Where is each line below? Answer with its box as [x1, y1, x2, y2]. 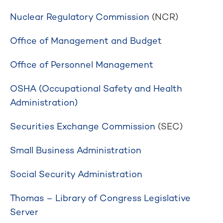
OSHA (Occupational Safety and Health [10, 83, 182, 94]
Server [10, 206, 38, 218]
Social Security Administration [10, 168, 142, 180]
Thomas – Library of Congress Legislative [10, 192, 191, 204]
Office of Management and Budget [10, 35, 162, 46]
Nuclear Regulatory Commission [10, 11, 149, 22]
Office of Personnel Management [10, 59, 153, 70]
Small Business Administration [10, 144, 141, 156]
